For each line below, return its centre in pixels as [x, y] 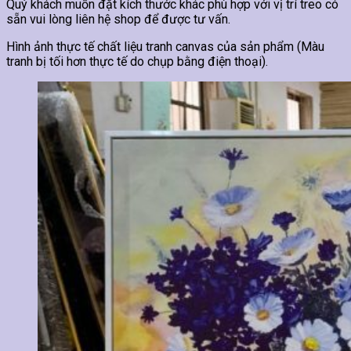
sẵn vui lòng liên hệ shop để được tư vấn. [118, 19]
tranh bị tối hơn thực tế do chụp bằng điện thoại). [137, 61]
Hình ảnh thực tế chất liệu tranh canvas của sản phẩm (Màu [165, 46]
